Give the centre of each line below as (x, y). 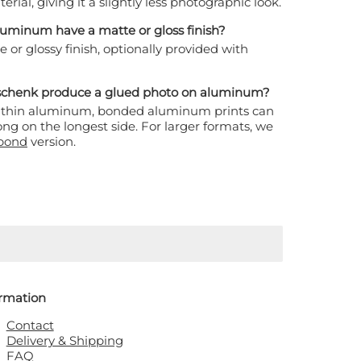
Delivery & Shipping (64, 341)
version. (53, 142)
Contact (30, 326)
